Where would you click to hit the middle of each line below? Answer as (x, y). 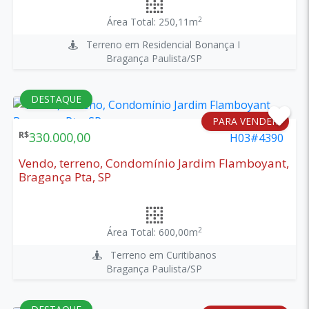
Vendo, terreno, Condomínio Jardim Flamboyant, (153, 163)
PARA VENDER (246, 121)
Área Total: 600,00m (152, 232)
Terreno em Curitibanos (159, 255)
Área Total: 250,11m (152, 21)
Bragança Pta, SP (64, 177)
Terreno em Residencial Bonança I (159, 44)
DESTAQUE (56, 99)
